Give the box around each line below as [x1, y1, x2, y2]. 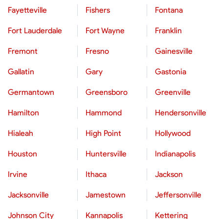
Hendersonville [155, 108, 206, 117]
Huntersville [86, 149, 127, 158]
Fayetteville [8, 5, 47, 15]
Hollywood [155, 129, 191, 138]
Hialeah [8, 129, 33, 138]
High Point [86, 129, 121, 138]
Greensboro [86, 88, 128, 97]
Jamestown [86, 190, 126, 199]
